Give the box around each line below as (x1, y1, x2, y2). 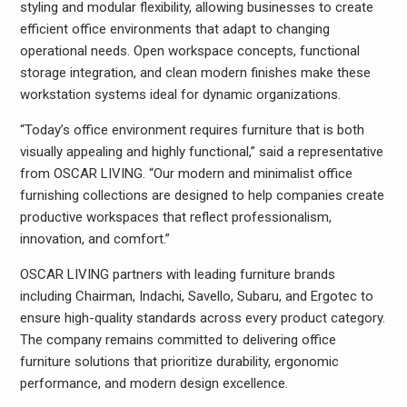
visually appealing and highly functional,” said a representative (19, 144, 383, 160)
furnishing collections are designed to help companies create (19, 187, 384, 203)
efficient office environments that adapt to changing (19, 21, 330, 37)
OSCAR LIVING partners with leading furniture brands (19, 266, 335, 283)
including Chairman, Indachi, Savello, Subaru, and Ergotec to (19, 288, 373, 304)
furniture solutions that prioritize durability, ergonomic (19, 353, 339, 370)
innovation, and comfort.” (19, 231, 170, 247)
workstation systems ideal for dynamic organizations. (19, 86, 341, 103)
